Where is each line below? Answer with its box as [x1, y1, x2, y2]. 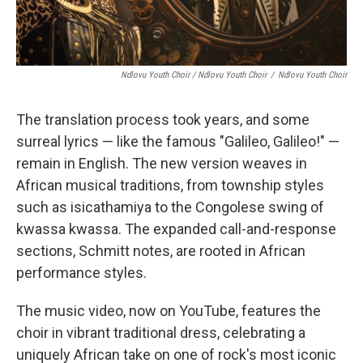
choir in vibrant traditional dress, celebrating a [16, 324, 305, 341]
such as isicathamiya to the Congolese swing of [16, 199, 324, 216]
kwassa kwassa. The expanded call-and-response [16, 220, 336, 237]
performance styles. [16, 264, 147, 281]
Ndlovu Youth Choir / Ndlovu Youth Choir [121, 70, 267, 80]
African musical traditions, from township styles [16, 177, 324, 194]
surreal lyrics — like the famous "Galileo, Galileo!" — [16, 133, 340, 150]
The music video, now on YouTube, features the [16, 302, 321, 319]
